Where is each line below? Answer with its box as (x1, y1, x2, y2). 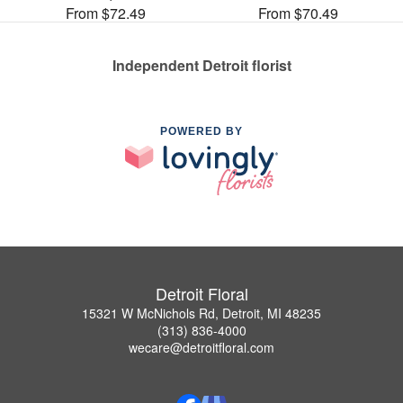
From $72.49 (65, 2, 146, 23)
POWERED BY (160, 124, 243, 138)
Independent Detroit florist (112, 54, 291, 76)
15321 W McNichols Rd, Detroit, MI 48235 (82, 303, 321, 322)
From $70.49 (257, 2, 338, 23)
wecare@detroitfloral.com (129, 337, 274, 356)
